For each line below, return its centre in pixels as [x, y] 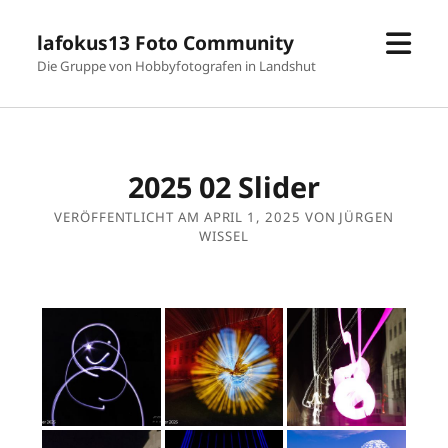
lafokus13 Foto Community [166, 42]
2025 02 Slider [224, 187]
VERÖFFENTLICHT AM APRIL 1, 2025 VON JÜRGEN [224, 217]
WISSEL [224, 236]
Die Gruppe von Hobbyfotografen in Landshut [177, 65]
